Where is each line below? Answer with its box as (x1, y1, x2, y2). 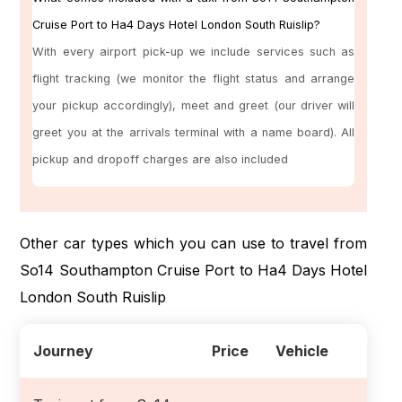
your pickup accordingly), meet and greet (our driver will (32, 99, 355, 113)
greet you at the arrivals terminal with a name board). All (32, 126, 355, 140)
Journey (33, 341, 94, 360)
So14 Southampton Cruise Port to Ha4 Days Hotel (20, 260, 368, 279)
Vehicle (275, 341, 329, 360)
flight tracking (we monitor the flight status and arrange (32, 72, 355, 86)
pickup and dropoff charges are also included (32, 153, 289, 167)
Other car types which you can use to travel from (20, 233, 368, 252)
